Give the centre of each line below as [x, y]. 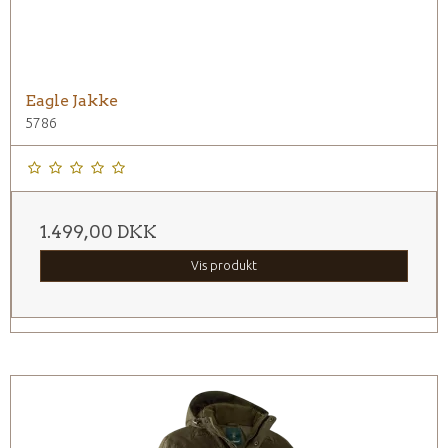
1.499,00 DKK [98, 231]
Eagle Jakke [71, 100]
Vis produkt [224, 265]
